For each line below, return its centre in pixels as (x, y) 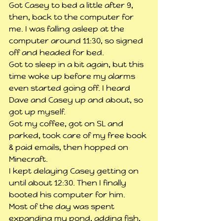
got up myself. (37, 112)
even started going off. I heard (71, 88)
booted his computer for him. (67, 195)
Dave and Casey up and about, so (77, 100)
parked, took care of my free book (79, 136)
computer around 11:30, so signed (77, 41)
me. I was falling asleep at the (68, 29)
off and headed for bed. (56, 53)
